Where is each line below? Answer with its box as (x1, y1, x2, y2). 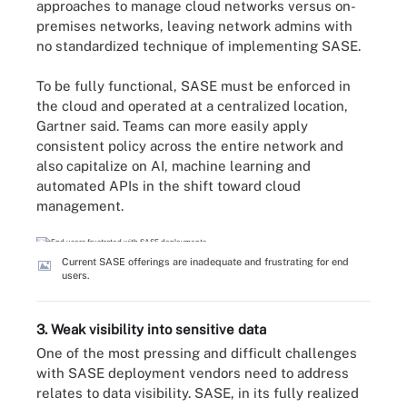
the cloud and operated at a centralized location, (36, 98, 348, 114)
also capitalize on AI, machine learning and (36, 158, 311, 174)
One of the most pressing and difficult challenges (36, 345, 357, 361)
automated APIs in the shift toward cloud (36, 178, 301, 194)
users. (62, 269, 89, 281)
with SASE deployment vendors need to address (36, 365, 349, 381)
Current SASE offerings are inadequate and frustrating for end (62, 255, 349, 267)
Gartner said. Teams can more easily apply (36, 118, 308, 134)
